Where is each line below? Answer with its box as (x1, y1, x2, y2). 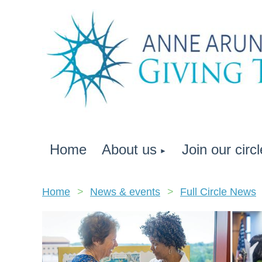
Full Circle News (180, 186, 256, 198)
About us (102, 142, 157, 157)
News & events (90, 186, 160, 198)
